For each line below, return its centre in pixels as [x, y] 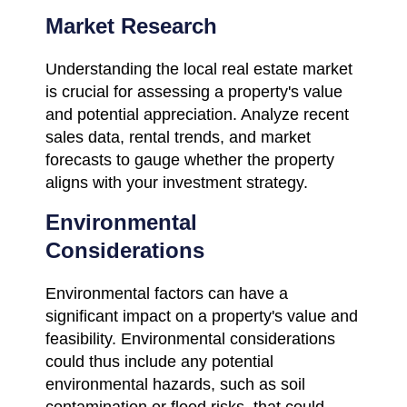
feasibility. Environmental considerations [190, 338]
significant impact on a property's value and [202, 316]
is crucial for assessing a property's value [194, 91]
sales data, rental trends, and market [178, 137]
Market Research [131, 25]
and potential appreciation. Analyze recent [197, 114]
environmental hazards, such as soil [175, 384]
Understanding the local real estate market [199, 69]
